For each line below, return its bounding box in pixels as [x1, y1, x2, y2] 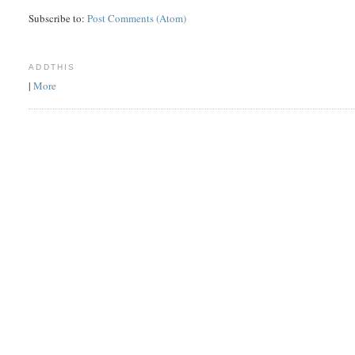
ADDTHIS [29, 62, 75, 71]
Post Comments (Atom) [87, 10, 187, 25]
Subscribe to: [29, 10, 88, 25]
